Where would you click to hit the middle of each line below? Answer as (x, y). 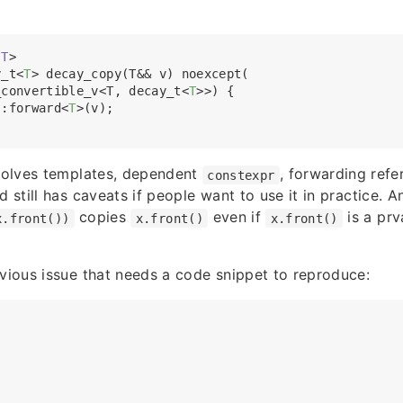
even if (237, 217)
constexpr (241, 175)
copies (103, 217)
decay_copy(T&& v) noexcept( (144, 74)
